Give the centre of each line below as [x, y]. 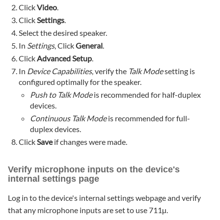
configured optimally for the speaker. [80, 82]
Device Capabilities [60, 71]
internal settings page [54, 179]
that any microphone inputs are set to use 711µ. [88, 210]
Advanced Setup [65, 58]
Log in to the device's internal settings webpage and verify [104, 198]
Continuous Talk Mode [68, 118]
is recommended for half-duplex [146, 95]
